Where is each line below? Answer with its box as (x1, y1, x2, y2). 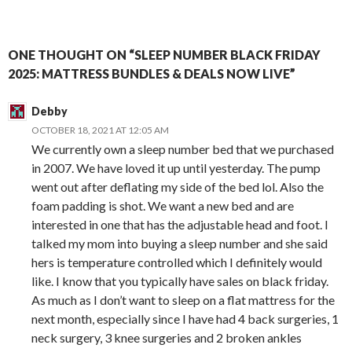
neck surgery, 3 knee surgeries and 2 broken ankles (31, 330, 302, 346)
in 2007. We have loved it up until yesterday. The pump (31, 160, 321, 176)
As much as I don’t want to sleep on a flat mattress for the (31, 292, 335, 308)
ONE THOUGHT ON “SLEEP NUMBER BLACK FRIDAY (8, 47, 321, 63)
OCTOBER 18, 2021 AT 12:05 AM (31, 124, 169, 137)
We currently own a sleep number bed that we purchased (31, 141, 334, 157)
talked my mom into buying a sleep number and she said (31, 236, 328, 251)
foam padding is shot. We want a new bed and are (31, 198, 294, 214)
